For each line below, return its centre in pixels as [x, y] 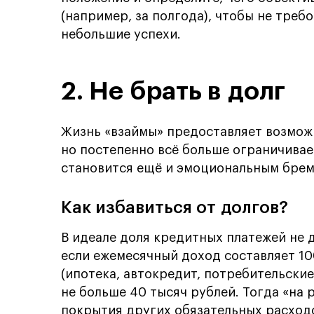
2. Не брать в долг [173, 91]
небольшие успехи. [121, 34]
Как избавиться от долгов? [175, 207]
